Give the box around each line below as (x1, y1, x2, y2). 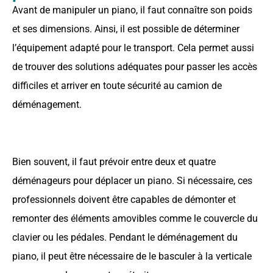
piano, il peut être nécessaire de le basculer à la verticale (12, 250, 252, 262)
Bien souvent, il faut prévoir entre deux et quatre (12, 155, 216, 168)
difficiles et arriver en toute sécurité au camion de (12, 79, 222, 91)
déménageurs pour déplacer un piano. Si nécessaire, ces (12, 174, 252, 186)
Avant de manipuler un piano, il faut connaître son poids (12, 4, 252, 16)
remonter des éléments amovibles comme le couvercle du (12, 212, 258, 224)
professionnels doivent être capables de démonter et (12, 193, 236, 205)
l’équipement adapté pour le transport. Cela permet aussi (12, 41, 254, 54)
